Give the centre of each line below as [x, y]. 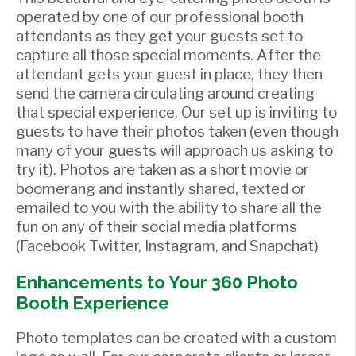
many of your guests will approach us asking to [174, 150]
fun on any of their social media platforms [157, 226]
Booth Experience [93, 302]
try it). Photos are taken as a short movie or [163, 169]
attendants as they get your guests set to [159, 36]
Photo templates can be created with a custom [176, 338]
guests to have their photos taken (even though [177, 131]
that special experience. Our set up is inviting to [176, 112]
